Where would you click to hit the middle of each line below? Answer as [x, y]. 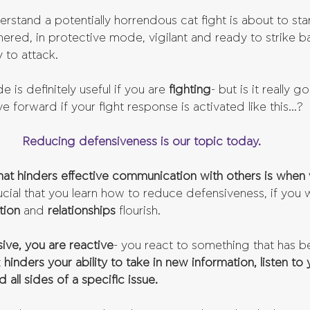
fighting [190, 89]
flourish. [140, 210]
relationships [83, 210]
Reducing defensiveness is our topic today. [141, 141]
